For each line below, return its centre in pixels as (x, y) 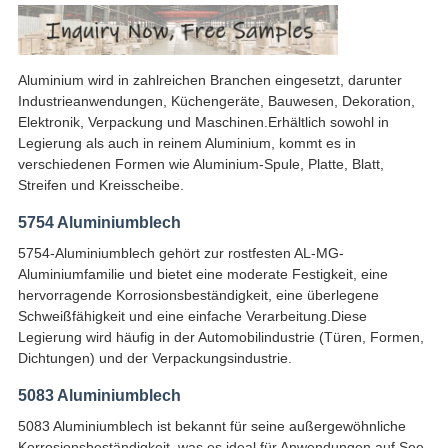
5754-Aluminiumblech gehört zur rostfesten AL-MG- (180, 253)
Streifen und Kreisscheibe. (100, 185)
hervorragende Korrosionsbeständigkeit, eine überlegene (198, 295)
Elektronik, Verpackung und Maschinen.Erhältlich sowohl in (203, 122)
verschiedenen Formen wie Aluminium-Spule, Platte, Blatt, (200, 164)
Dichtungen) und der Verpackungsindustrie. (154, 358)
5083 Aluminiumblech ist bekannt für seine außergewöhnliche (211, 426)
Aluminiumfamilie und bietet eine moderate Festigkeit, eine (202, 274)
